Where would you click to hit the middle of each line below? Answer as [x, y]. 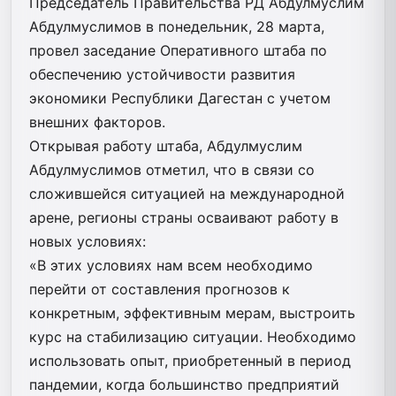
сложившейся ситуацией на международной [187, 193]
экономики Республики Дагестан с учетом [180, 98]
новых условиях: [88, 241]
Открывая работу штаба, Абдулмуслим [166, 145]
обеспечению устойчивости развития [162, 74]
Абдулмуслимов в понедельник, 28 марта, [177, 26]
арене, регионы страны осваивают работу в [184, 217]
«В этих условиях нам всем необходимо [171, 265]
